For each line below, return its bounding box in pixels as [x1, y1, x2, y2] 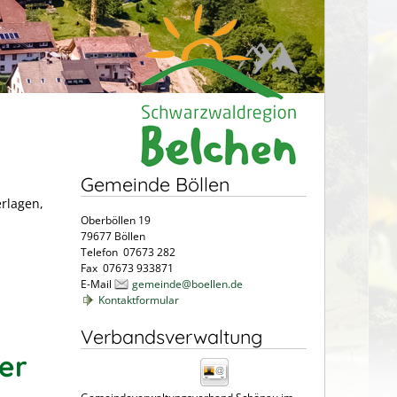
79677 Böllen [81, 228, 145, 244]
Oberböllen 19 [81, 212, 151, 228]
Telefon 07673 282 [81, 244, 175, 260]
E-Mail [81, 276, 114, 292]
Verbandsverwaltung [81, 323, 262, 348]
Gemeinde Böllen [81, 171, 230, 196]
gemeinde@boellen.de [132, 276, 243, 292]
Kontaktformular [98, 292, 179, 307]
